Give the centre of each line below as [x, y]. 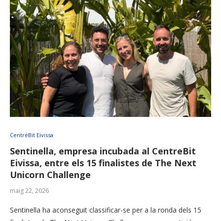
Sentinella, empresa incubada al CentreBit [103, 151]
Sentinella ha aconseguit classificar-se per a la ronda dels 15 [106, 210]
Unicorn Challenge [50, 175]
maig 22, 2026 [29, 191]
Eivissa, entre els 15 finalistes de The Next [103, 163]
